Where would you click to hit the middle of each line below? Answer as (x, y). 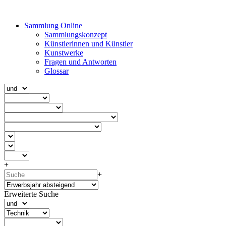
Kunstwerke (64, 53)
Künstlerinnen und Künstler (89, 44)
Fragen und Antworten (80, 62)
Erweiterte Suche (31, 194)
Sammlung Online (53, 25)
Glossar (56, 71)
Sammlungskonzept (76, 35)
